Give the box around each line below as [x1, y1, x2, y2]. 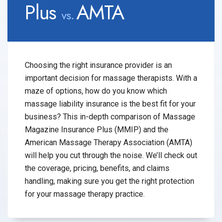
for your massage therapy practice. [25, 189, 145, 199]
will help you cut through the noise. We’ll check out [25, 151, 197, 160]
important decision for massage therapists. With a [25, 73, 197, 83]
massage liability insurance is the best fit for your [25, 99, 196, 109]
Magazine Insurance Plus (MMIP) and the [25, 125, 168, 134]
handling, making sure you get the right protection [25, 176, 194, 186]
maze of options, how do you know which [25, 86, 167, 96]
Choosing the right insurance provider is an [25, 60, 172, 70]
